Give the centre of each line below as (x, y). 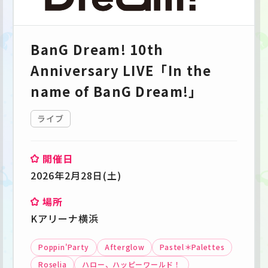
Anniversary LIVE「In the (121, 70)
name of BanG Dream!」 (117, 91)
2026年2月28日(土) (76, 175)
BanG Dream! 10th (97, 49)
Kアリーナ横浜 (65, 218)
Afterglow (124, 246)
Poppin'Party (64, 246)
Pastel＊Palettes (192, 246)
